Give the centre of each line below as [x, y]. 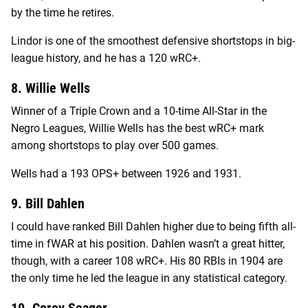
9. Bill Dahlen [48, 203]
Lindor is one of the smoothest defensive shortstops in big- [153, 41]
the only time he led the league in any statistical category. [151, 278]
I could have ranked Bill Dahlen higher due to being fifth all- [153, 226]
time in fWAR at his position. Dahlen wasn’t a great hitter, [148, 243]
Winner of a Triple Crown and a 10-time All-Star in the [139, 111]
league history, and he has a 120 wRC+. [107, 58]
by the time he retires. [64, 12]
